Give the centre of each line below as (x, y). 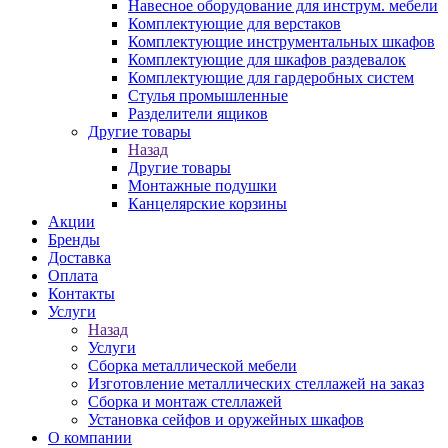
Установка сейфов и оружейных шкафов (226, 419)
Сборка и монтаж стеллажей (185, 401)
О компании (90, 437)
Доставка (79, 257)
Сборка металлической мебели (192, 365)
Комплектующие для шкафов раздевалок (267, 59)
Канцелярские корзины (207, 203)
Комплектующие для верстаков (234, 23)
